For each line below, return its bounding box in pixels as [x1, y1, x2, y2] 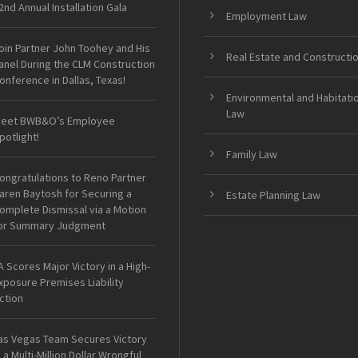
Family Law [226, 146, 277, 161]
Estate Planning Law [226, 187, 320, 202]
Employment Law [226, 8, 307, 23]
